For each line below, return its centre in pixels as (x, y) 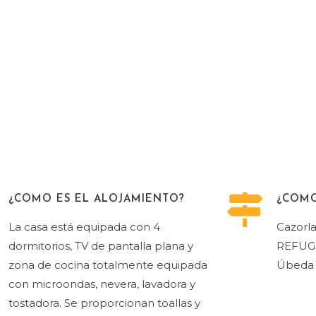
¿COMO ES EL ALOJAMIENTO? (96, 199)
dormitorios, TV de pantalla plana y (101, 246)
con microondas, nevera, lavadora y (102, 284)
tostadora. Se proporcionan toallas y (104, 303)
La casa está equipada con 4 (84, 227)
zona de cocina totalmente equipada (108, 265)
